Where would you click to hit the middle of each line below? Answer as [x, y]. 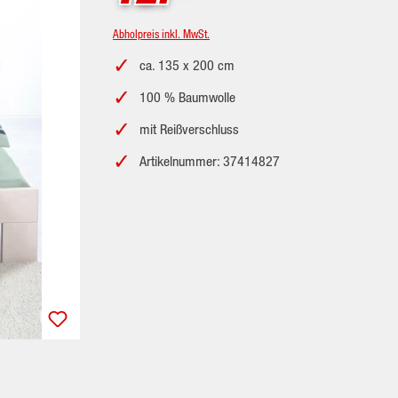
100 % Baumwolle [187, 97]
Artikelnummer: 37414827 [210, 161]
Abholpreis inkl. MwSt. [161, 33]
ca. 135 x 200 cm [187, 65]
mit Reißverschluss [189, 129]
